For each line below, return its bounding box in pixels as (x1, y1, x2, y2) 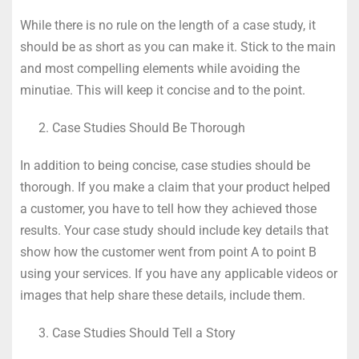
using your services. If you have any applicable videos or (20, 265, 337, 281)
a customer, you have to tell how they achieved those (20, 200, 317, 216)
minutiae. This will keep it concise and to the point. (20, 82, 305, 98)
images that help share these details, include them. (20, 287, 305, 303)
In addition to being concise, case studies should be (20, 157, 310, 173)
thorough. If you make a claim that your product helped (20, 179, 330, 195)
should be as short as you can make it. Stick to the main (20, 38, 336, 54)
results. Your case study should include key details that (20, 222, 329, 238)
